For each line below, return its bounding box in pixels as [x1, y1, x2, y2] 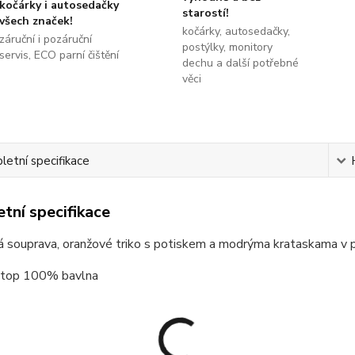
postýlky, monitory [181, 40, 273, 55]
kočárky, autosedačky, [181, 24, 290, 39]
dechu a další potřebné [181, 55, 299, 71]
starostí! [181, 6, 229, 21]
